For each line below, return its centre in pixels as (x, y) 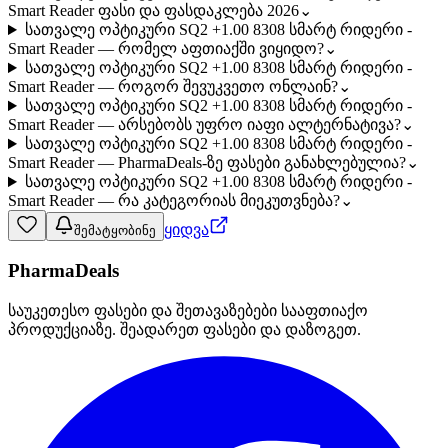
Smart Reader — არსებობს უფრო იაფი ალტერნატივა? (204, 125)
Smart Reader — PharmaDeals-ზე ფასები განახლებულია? (207, 163)
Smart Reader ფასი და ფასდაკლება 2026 (153, 11)
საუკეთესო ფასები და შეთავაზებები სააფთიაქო (188, 310)
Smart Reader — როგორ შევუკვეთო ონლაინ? (173, 87)
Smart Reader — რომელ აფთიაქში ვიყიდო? (166, 49)
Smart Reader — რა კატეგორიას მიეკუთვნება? (174, 201)
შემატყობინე (115, 231)
